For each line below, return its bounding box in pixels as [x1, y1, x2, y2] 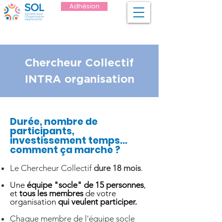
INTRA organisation [24, 72, 134, 85]
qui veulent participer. [58, 197, 137, 207]
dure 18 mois [94, 163, 141, 173]
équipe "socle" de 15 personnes [27, 180, 144, 190]
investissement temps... [10, 134, 127, 147]
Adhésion [69, 1, 100, 11]
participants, [10, 124, 74, 138]
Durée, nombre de [10, 115, 98, 128]
